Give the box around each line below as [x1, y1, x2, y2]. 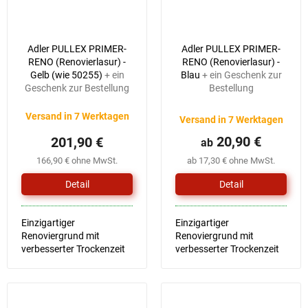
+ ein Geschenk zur [201, 69, 282, 81]
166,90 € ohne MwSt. [36, 155, 118, 166]
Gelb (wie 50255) [30, 69, 104, 81]
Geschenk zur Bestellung [25, 82, 129, 94]
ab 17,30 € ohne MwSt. [187, 155, 275, 166]
